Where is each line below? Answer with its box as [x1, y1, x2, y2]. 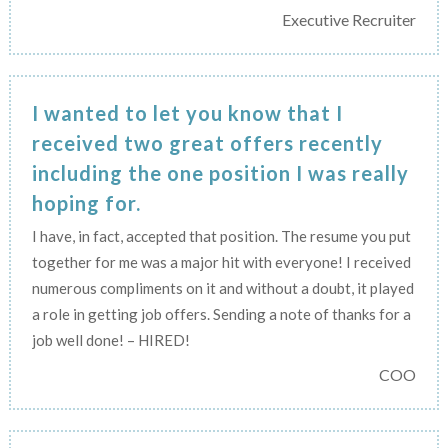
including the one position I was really [31, 160, 409, 185]
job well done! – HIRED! [31, 330, 190, 349]
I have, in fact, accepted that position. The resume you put [31, 226, 411, 245]
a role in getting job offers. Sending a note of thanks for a [31, 304, 411, 323]
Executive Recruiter [282, 9, 417, 29]
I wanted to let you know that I [31, 100, 343, 125]
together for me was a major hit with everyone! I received [31, 252, 411, 271]
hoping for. [31, 190, 141, 215]
